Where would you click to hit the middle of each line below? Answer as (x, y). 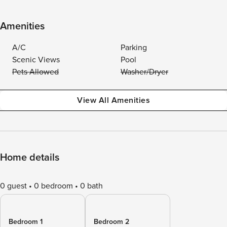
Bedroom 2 (111, 222)
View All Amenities (113, 100)
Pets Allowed (35, 72)
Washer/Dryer (144, 72)
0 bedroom (53, 186)
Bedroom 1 (26, 222)
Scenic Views (36, 60)
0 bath (91, 186)
